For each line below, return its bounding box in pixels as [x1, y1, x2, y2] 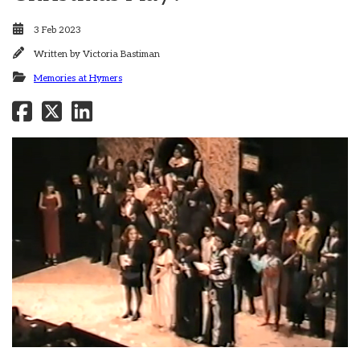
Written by [34, 49, 83, 59]
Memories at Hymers [34, 73, 122, 84]
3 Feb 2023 [34, 25, 81, 35]
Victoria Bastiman [83, 49, 160, 59]
